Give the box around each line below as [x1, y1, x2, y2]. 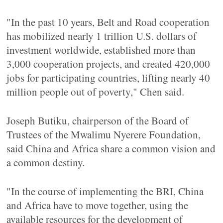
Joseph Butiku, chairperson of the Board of [6, 113, 189, 127]
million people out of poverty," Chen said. [6, 85, 185, 99]
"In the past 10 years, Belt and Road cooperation [6, 15, 210, 29]
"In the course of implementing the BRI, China [6, 184, 204, 198]
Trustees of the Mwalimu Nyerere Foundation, [6, 127, 201, 141]
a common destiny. [6, 155, 85, 169]
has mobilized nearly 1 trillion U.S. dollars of [6, 29, 197, 43]
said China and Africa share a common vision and [6, 141, 216, 155]
